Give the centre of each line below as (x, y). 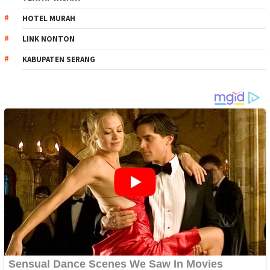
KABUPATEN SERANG (59, 60)
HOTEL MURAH (49, 19)
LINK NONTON (49, 39)
